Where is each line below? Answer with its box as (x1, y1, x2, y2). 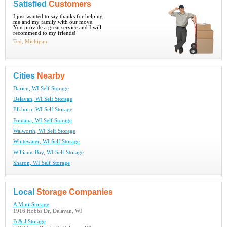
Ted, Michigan (13, 39, 47, 44)
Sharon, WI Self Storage (13, 160, 70, 166)
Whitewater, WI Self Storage (13, 139, 80, 144)
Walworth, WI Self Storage (13, 128, 75, 134)
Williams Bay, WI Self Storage (13, 149, 84, 155)
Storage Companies (36, 187, 113, 196)
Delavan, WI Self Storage (13, 96, 72, 102)
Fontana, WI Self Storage (13, 118, 72, 123)
